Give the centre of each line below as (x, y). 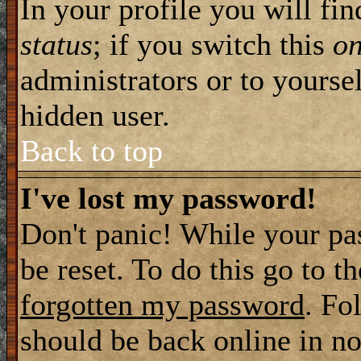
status (56, 44)
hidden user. (95, 115)
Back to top (91, 151)
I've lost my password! (168, 198)
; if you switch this (213, 44)
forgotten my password (162, 305)
